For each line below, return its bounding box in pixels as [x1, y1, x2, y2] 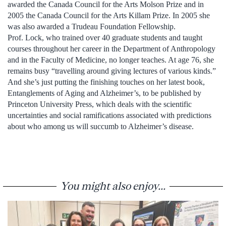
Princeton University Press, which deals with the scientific [8, 99, 192, 108]
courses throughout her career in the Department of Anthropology [8, 44, 215, 53]
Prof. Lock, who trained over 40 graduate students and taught [8, 33, 202, 42]
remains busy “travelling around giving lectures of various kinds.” [8, 66, 216, 75]
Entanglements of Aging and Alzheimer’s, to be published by [8, 88, 201, 97]
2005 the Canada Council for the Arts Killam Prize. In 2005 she [8, 11, 210, 20]
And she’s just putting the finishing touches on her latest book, [8, 77, 205, 86]
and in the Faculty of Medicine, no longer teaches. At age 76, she [8, 55, 214, 64]
